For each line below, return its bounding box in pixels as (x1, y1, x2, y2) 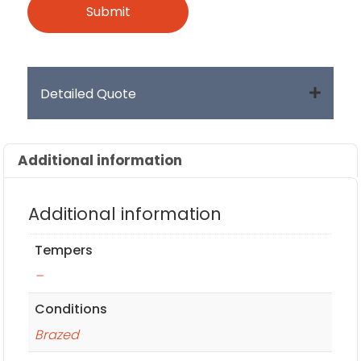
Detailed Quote (40, 84, 136, 103)
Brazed (35, 325, 80, 344)
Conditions (35, 299, 108, 318)
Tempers (35, 240, 93, 259)
